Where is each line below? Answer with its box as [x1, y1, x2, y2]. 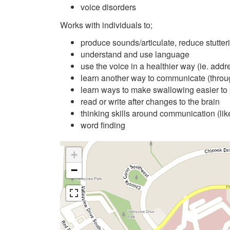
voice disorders [81, 1, 136, 13]
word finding [81, 119, 125, 131]
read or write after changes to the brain [81, 95, 220, 107]
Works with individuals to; [60, 18, 152, 31]
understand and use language [81, 48, 189, 60]
